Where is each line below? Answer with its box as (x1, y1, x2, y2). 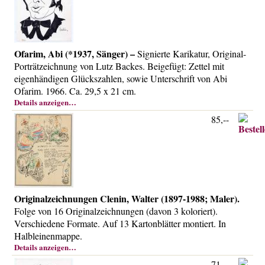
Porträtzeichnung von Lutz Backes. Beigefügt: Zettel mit (14, 60, 224, 72)
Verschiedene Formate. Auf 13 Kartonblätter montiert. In (14, 217, 226, 230)
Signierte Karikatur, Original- (135, 47, 246, 60)
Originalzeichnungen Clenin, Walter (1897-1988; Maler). (14, 192, 240, 205)
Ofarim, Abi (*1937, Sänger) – (14, 47, 135, 60)
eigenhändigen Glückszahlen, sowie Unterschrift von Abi (14, 72, 227, 85)
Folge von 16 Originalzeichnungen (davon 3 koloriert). (14, 205, 218, 217)
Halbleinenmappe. (14, 230, 82, 242)
